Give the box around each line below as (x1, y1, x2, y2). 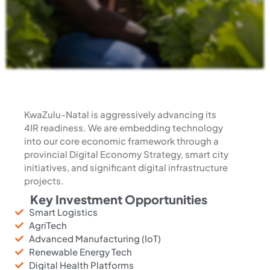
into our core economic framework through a (24, 134, 219, 146)
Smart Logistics (28, 206, 98, 218)
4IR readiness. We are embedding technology (24, 121, 223, 133)
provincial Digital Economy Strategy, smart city (24, 148, 228, 160)
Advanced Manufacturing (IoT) (28, 232, 161, 244)
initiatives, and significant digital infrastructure (24, 161, 228, 173)
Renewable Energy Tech (28, 245, 132, 257)
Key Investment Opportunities (30, 191, 207, 207)
